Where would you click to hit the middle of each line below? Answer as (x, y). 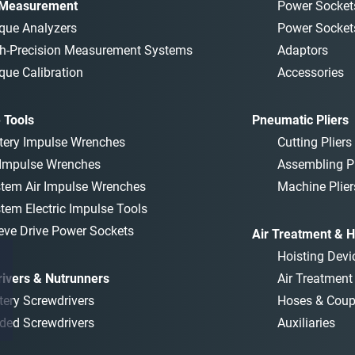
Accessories (310, 73)
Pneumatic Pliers (300, 120)
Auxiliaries (306, 323)
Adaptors (302, 51)
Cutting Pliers (314, 143)
